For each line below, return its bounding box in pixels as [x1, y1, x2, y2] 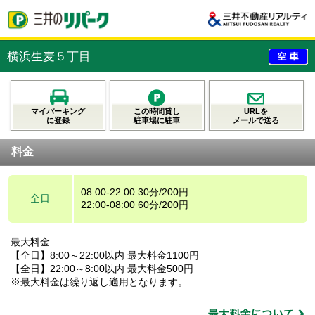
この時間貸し [134, 106, 181, 115]
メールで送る [233, 115, 280, 124]
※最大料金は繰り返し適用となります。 [11, 276, 188, 288]
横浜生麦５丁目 [7, 49, 91, 63]
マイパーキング [31, 106, 85, 115]
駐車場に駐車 [134, 115, 181, 124]
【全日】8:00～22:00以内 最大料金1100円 [11, 249, 199, 261]
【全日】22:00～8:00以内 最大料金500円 [11, 262, 193, 274]
